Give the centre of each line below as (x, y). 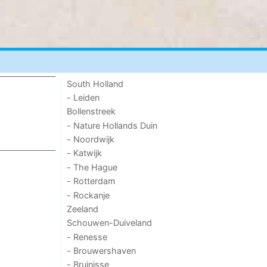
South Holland (95, 83)
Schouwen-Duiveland (110, 223)
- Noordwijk (91, 139)
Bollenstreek (91, 111)
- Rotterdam (91, 181)
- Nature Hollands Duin (112, 125)
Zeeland (83, 209)
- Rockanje (89, 195)
